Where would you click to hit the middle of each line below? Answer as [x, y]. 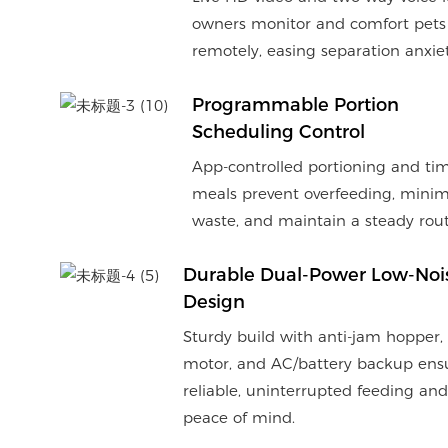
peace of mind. [238, 417]
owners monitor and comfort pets [318, 24]
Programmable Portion [295, 105]
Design [213, 302]
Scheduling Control [278, 132]
